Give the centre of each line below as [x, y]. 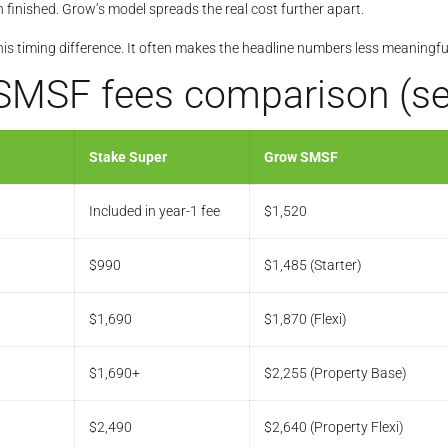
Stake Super [128, 157]
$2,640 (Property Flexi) [334, 427]
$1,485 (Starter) [313, 265]
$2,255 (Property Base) [335, 373]
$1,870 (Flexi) [305, 319]
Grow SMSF [301, 157]
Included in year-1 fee [154, 211]
